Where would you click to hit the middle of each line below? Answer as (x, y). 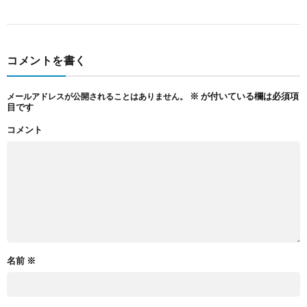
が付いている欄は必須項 (249, 96)
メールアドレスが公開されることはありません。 (97, 97)
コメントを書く (47, 60)
